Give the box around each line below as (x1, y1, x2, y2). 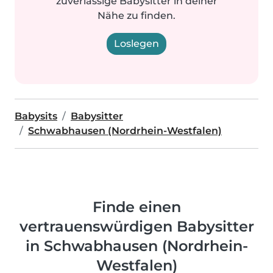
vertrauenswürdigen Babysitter (19, 218, 254, 235)
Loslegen (114, 38, 159, 49)
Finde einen (92, 198, 181, 216)
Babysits (15, 110, 57, 122)
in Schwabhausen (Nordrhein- (25, 237, 248, 255)
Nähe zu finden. (97, 10, 175, 21)
